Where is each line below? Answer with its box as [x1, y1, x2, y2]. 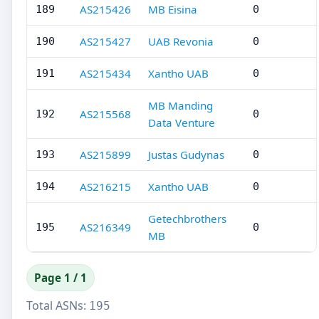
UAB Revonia [148, 34, 214, 48]
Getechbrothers [148, 211, 226, 226]
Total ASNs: [26, 298, 89, 313]
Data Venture [148, 115, 215, 130]
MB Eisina [148, 2, 197, 16]
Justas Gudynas [148, 147, 224, 162]
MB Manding [148, 98, 213, 113]
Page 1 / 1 [34, 271, 87, 285]
